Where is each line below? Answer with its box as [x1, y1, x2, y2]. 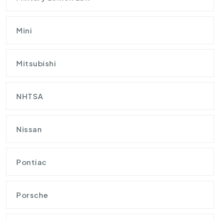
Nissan [16, 124, 42, 134]
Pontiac [16, 157, 47, 166]
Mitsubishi [16, 58, 56, 68]
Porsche [16, 190, 49, 199]
